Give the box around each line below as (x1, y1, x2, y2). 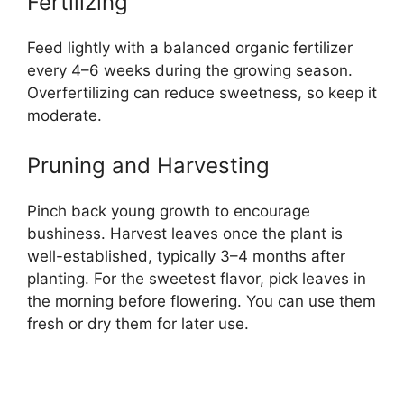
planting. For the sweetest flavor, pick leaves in (27, 270, 366, 289)
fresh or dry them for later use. (27, 315, 249, 334)
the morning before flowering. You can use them (27, 292, 376, 311)
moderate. (27, 106, 102, 124)
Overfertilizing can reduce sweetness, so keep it (27, 83, 377, 102)
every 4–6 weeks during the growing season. (27, 60, 353, 79)
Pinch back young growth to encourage (27, 202, 310, 221)
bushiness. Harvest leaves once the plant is (27, 225, 343, 243)
